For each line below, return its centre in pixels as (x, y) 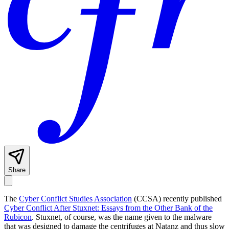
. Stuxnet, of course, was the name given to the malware (122, 217)
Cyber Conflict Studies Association (75, 199)
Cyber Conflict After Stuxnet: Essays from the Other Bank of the (108, 208)
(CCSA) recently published (177, 199)
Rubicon (18, 217)
